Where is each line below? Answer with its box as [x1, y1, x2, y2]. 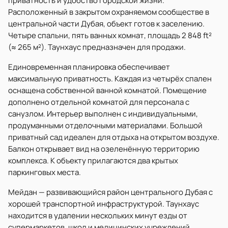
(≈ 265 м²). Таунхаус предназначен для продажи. [8, 42, 186, 52]
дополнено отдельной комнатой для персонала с [8, 97, 189, 107]
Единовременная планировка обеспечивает [8, 62, 170, 72]
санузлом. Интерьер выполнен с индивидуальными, [8, 108, 198, 119]
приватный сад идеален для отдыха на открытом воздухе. [8, 132, 219, 142]
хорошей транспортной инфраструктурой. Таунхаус [8, 198, 199, 209]
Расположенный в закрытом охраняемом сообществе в [8, 7, 209, 17]
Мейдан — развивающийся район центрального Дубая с [8, 187, 213, 197]
